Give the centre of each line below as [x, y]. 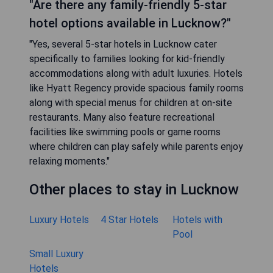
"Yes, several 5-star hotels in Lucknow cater [123, 44]
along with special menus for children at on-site [131, 102]
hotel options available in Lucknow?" [130, 23]
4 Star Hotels [130, 219]
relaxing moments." [69, 161]
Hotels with [197, 219]
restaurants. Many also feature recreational [122, 117]
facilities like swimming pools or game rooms [125, 132]
